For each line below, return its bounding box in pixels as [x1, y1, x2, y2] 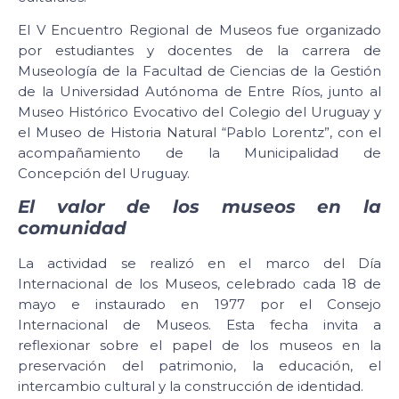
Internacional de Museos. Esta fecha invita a [18, 316, 381, 334]
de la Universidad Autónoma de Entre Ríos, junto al [18, 83, 381, 101]
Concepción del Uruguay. [18, 165, 190, 183]
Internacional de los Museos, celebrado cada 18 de [18, 275, 381, 293]
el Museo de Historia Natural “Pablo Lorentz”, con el [18, 124, 381, 142]
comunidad [18, 217, 126, 240]
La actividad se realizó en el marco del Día [18, 255, 381, 273]
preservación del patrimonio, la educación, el [18, 357, 381, 375]
